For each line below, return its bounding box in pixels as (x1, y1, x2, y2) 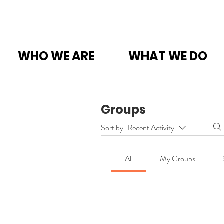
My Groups (159, 153, 195, 164)
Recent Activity (127, 122, 174, 133)
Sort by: (101, 122, 125, 133)
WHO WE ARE (17, 48, 94, 64)
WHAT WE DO (128, 48, 207, 64)
